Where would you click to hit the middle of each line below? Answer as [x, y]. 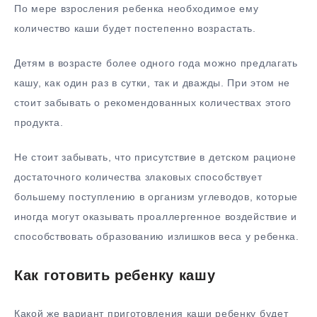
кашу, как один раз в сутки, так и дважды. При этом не [152, 83]
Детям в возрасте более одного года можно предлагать [156, 63]
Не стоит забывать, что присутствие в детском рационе [155, 157]
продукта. [39, 123]
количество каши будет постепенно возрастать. [135, 29]
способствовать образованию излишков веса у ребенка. [157, 236]
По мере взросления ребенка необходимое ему [137, 9]
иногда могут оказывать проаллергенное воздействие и [156, 216]
